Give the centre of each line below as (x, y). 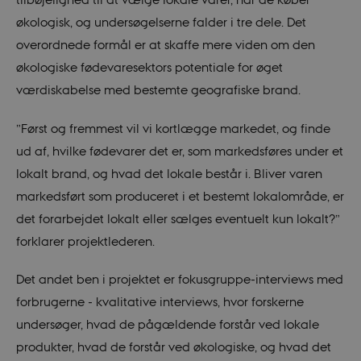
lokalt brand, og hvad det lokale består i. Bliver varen (169, 173)
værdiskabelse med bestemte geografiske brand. (158, 90)
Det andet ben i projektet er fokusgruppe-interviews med (179, 279)
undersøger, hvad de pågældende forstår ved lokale (167, 324)
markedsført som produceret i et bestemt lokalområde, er (180, 195)
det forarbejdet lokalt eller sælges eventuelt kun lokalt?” (178, 218)
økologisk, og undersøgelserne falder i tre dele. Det (161, 22)
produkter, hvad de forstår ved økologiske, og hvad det (173, 347)
